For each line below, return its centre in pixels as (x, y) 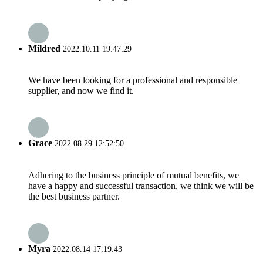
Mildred (44, 48)
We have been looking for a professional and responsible (133, 80)
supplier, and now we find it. (81, 90)
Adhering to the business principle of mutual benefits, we (134, 175)
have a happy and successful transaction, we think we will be (141, 186)
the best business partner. (74, 196)
